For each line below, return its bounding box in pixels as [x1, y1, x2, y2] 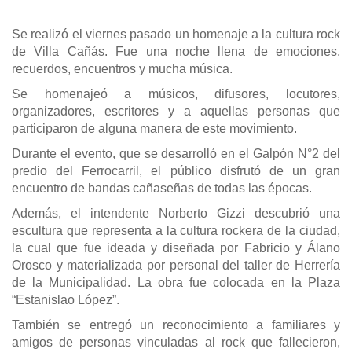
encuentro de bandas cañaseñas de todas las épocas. [12, 181, 312, 195]
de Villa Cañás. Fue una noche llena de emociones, [12, 44, 340, 58]
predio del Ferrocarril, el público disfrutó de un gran [12, 163, 340, 178]
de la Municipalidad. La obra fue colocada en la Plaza [12, 275, 340, 289]
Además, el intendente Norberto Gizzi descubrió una [12, 206, 340, 220]
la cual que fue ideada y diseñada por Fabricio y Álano [12, 240, 340, 255]
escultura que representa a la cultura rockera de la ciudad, [12, 223, 340, 237]
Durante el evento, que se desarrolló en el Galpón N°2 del [12, 146, 340, 160]
